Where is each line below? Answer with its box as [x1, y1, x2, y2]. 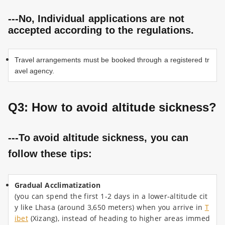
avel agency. [15, 67, 55, 75]
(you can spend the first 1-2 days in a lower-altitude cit [15, 191, 208, 201]
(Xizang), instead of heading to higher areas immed [28, 213, 210, 223]
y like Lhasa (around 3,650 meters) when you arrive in [15, 202, 205, 212]
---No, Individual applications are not [8, 13, 184, 25]
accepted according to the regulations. [8, 25, 194, 36]
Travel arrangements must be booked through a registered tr [15, 56, 209, 64]
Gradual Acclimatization [15, 180, 100, 190]
